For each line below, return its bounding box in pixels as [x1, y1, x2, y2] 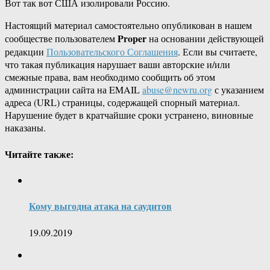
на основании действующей [146, 32, 264, 45]
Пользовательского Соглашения [46, 45, 178, 58]
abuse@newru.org [142, 83, 212, 96]
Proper [118, 31, 146, 46]
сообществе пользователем [5, 32, 118, 45]
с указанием [212, 83, 264, 96]
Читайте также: [5, 146, 74, 161]
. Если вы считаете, [178, 45, 257, 58]
